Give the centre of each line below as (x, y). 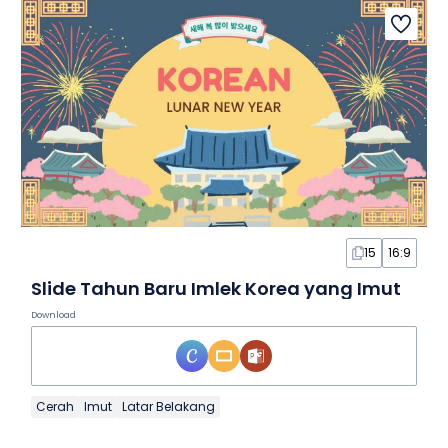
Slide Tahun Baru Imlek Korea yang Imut (215, 289)
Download (53, 315)
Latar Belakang (168, 407)
